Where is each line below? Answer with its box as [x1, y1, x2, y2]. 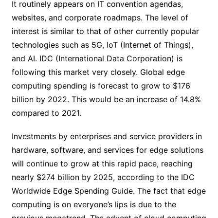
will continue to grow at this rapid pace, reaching [11, 158, 193, 168]
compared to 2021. [11, 108, 81, 118]
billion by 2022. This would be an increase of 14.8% [11, 94, 201, 104]
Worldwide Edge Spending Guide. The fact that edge [11, 185, 206, 196]
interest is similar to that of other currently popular [11, 26, 199, 36]
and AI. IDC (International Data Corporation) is [11, 53, 182, 63]
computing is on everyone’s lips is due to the [11, 199, 176, 209]
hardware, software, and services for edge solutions [11, 145, 203, 155]
